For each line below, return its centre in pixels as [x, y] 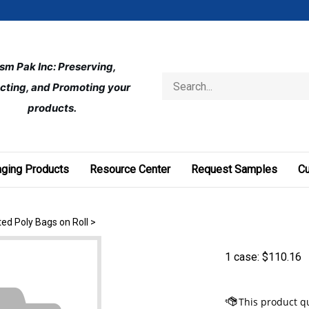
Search [177, 79]
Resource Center [130, 169]
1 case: [242, 257]
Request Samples [234, 169]
